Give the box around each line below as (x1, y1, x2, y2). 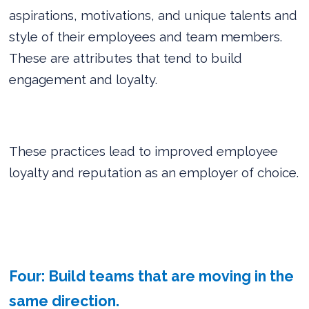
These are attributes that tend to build (9, 50, 243, 66)
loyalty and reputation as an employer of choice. (9, 164, 299, 180)
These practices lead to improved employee (9, 143, 279, 159)
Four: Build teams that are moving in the (9, 267, 295, 285)
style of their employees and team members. (9, 28, 283, 44)
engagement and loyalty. (9, 71, 158, 87)
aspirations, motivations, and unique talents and (9, 7, 298, 23)
